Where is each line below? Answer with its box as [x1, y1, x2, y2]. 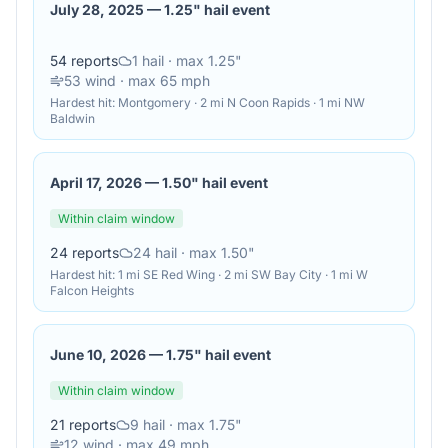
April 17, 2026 [50, 174, 142, 191]
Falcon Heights [50, 283, 134, 298]
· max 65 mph [116, 72, 210, 89]
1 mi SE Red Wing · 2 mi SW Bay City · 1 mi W [118, 267, 368, 282]
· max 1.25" [164, 52, 242, 69]
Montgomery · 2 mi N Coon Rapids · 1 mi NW [118, 95, 365, 110]
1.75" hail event [166, 346, 271, 363]
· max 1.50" [177, 244, 255, 261]
